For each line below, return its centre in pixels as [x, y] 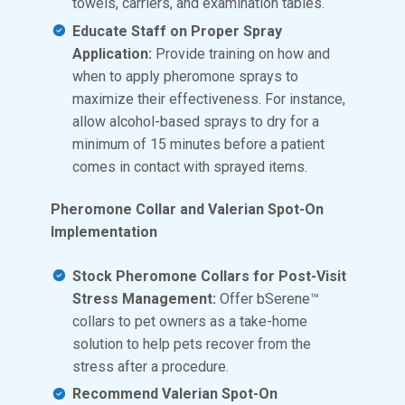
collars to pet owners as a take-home [190, 321]
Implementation [104, 231]
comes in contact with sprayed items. [190, 166]
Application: [114, 53]
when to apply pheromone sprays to [185, 76]
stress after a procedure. [151, 366]
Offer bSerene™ [269, 298]
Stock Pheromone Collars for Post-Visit [209, 276]
